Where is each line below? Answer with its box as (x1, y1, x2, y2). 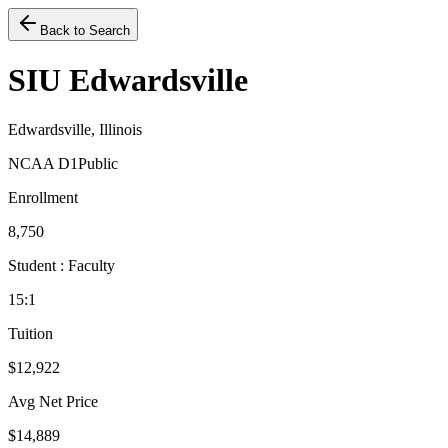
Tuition (8, 324, 53, 342)
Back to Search (40, 23, 130, 38)
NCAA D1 (8, 154, 78, 172)
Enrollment (8, 188, 78, 206)
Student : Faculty (8, 256, 115, 274)
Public (78, 154, 118, 172)
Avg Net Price (8, 392, 98, 410)
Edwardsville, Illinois (8, 120, 142, 138)
